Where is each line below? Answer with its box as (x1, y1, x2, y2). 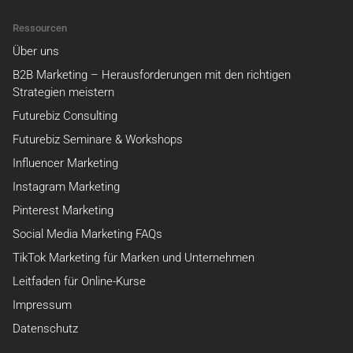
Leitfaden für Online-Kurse (13, 274, 146, 289)
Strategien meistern (13, 85, 114, 100)
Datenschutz (13, 321, 78, 336)
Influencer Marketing (13, 156, 118, 171)
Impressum (13, 298, 72, 313)
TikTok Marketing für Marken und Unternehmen (13, 251, 255, 266)
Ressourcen (13, 22, 67, 35)
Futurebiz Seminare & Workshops (13, 132, 183, 147)
